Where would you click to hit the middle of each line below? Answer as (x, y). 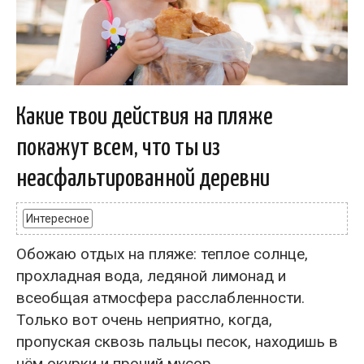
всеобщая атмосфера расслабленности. (160, 298)
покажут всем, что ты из (118, 148)
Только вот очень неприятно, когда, (144, 320)
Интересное (58, 219)
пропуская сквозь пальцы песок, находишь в (177, 342)
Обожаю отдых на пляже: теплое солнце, (162, 254)
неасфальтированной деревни (143, 179)
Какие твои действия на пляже (145, 117)
